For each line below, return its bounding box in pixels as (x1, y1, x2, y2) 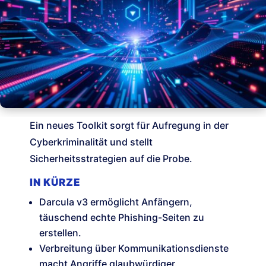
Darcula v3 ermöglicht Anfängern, (39, 196, 192, 208)
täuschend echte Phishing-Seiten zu (39, 211, 204, 224)
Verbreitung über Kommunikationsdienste (39, 242, 229, 255)
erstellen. (39, 227, 81, 239)
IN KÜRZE (30, 176, 81, 189)
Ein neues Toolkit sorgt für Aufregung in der (30, 119, 229, 132)
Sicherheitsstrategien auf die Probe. (30, 153, 192, 165)
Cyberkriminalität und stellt (30, 136, 153, 148)
